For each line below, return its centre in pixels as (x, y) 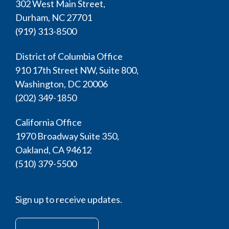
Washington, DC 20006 (62, 84)
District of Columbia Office (70, 56)
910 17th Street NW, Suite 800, (78, 70)
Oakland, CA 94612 (54, 150)
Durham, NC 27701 (54, 17)
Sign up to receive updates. (69, 200)
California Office (49, 122)
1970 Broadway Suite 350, (68, 136)
